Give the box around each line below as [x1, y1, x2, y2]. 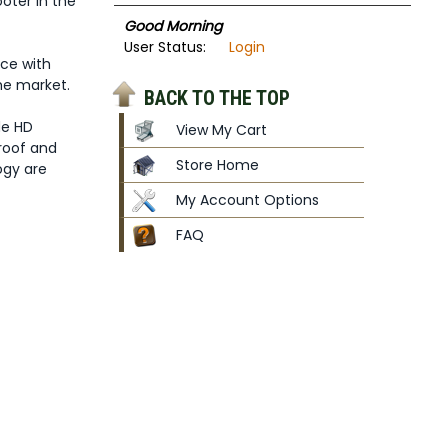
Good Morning [123, 16, 222, 36]
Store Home [175, 155, 259, 175]
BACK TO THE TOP [143, 86, 290, 110]
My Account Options [175, 190, 319, 210]
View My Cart [175, 120, 267, 140]
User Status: [123, 37, 206, 57]
